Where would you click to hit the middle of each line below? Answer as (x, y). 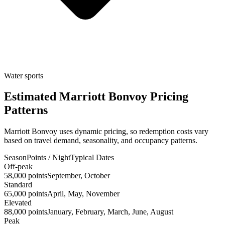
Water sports (24, 75)
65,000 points (26, 194)
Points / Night (48, 158)
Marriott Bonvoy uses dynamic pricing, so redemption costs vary (106, 132)
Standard (18, 185)
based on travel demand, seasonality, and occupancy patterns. (101, 141)
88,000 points (26, 212)
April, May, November (83, 194)
